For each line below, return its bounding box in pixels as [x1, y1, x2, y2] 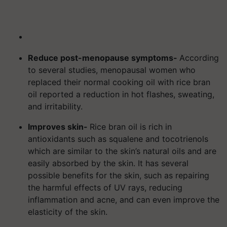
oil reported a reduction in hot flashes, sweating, [28, 89, 214, 99]
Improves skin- [28, 122, 90, 132]
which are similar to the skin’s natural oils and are [28, 146, 216, 156]
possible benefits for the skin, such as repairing [28, 170, 209, 180]
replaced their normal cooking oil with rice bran [28, 77, 210, 87]
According [179, 53, 219, 63]
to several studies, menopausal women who [28, 65, 196, 75]
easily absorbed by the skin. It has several [28, 158, 188, 168]
